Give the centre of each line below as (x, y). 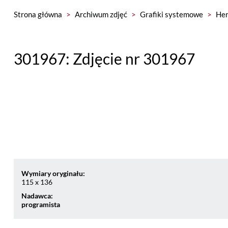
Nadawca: (37, 196)
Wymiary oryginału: (53, 173)
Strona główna (38, 14)
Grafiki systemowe (171, 14)
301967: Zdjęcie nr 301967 (104, 59)
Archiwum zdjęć (101, 14)
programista (40, 204)
